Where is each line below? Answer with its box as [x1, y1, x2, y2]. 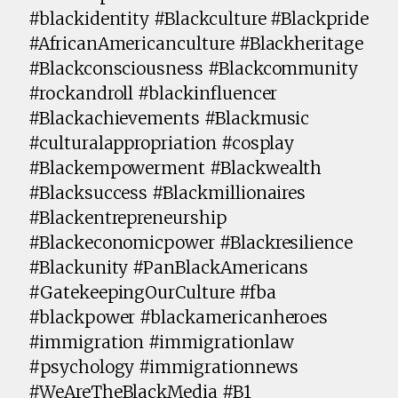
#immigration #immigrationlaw [28, 331, 294, 354]
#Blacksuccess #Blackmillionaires [28, 182, 306, 204]
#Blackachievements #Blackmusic [28, 107, 310, 130]
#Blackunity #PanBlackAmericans [28, 257, 309, 279]
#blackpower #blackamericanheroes [28, 306, 329, 329]
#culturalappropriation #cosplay [28, 132, 295, 155]
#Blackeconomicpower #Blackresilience [28, 232, 354, 254]
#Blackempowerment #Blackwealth [28, 157, 322, 179]
